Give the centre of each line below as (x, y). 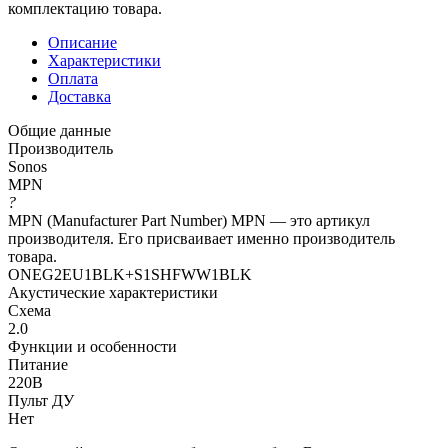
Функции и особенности (92, 346)
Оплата (73, 78)
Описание (82, 42)
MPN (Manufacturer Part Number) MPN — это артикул (189, 220)
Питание (38, 364)
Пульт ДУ (41, 400)
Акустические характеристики (113, 292)
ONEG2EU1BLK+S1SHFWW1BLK (130, 274)
